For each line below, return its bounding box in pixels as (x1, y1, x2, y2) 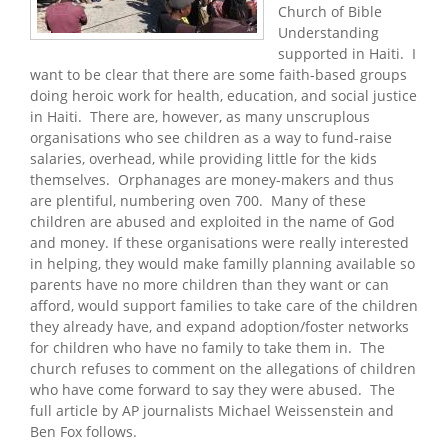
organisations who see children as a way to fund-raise (30, 127, 392, 147)
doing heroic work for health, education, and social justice (30, 85, 417, 105)
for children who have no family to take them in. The (30, 337, 385, 357)
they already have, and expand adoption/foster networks (30, 316, 409, 336)
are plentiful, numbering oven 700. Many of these (30, 190, 366, 210)
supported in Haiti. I (278, 43, 416, 63)
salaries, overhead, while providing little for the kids (30, 148, 377, 168)
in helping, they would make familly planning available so (30, 253, 415, 273)
